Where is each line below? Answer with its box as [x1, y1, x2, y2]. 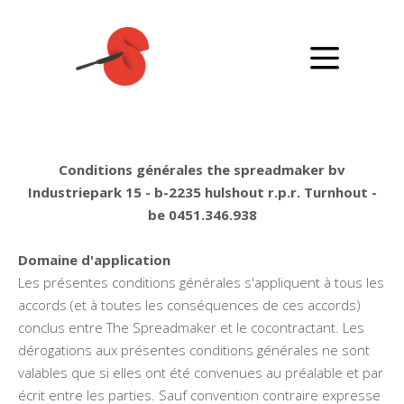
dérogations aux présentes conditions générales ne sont [18, 341, 370, 359]
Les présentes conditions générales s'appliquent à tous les [18, 273, 384, 291]
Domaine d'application [18, 251, 170, 269]
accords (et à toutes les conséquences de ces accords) [18, 296, 361, 314]
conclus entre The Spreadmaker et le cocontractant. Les [18, 318, 364, 336]
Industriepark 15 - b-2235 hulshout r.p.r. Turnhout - [27, 183, 377, 201]
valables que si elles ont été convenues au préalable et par [18, 363, 383, 381]
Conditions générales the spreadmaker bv [59, 161, 345, 179]
